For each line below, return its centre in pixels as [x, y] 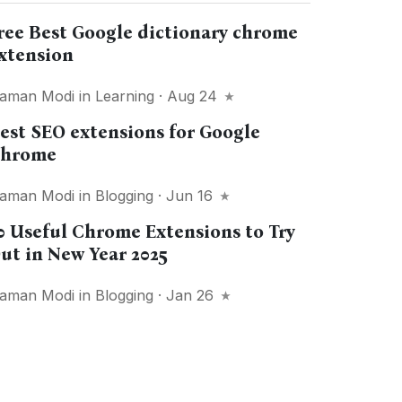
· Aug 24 [188, 96]
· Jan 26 [186, 295]
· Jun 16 [186, 196]
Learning [125, 96]
